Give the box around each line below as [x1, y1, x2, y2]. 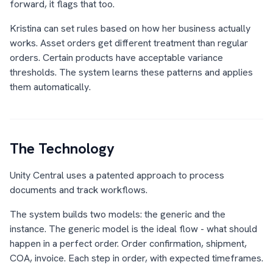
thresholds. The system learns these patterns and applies [10, 66, 253, 79]
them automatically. [10, 80, 91, 93]
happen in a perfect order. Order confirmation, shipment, [10, 237, 247, 250]
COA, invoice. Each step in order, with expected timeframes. [10, 252, 263, 264]
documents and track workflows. [10, 183, 147, 196]
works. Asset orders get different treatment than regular [10, 37, 248, 49]
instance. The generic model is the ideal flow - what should [10, 222, 257, 235]
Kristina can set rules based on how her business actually [10, 22, 250, 35]
